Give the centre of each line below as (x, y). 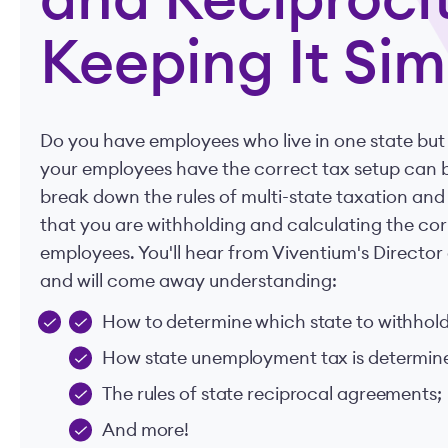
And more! (146, 430)
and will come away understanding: (188, 281)
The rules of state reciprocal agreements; (272, 394)
